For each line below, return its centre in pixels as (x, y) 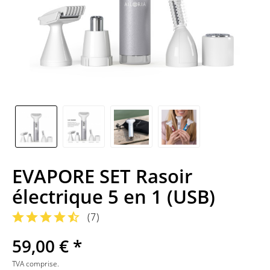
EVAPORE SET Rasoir (102, 176)
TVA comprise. (36, 264)
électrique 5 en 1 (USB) (114, 196)
